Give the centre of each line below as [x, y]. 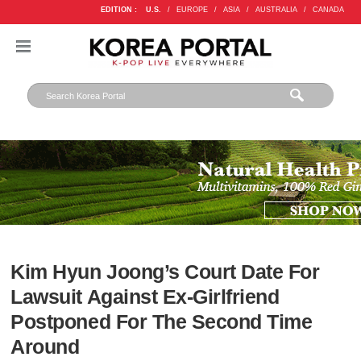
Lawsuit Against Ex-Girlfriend [145, 297]
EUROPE [192, 10]
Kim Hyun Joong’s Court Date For [165, 272]
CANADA [328, 10]
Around [45, 347]
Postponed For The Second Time [162, 322]
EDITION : [118, 10]
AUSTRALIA [276, 10]
